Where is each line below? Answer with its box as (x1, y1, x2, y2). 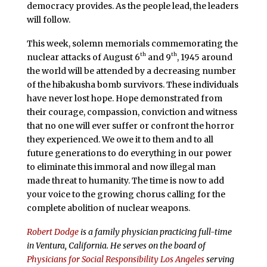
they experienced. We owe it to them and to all (26, 134, 213, 145)
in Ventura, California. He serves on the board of (26, 240, 206, 251)
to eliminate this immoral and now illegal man (26, 162, 216, 173)
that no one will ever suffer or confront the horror (26, 120, 234, 132)
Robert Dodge (26, 226, 79, 237)
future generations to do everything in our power (26, 148, 232, 159)
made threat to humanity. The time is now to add (26, 175, 224, 187)
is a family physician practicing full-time (78, 226, 232, 237)
